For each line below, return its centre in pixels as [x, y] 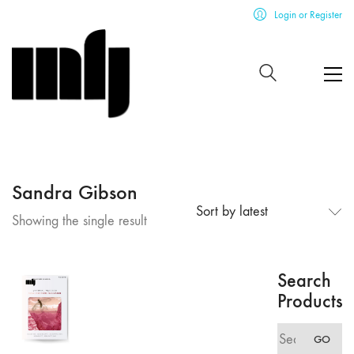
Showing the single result [79, 221]
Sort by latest [232, 212]
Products [310, 300]
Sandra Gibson [75, 192]
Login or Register [308, 15]
